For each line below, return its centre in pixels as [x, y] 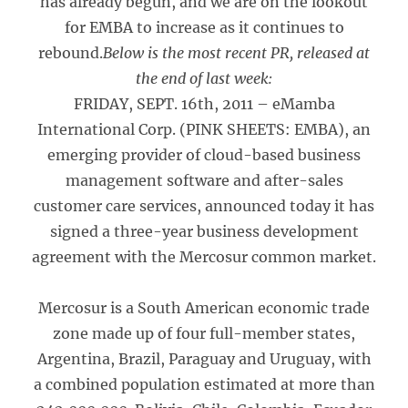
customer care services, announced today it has [204, 206]
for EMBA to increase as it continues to [204, 27]
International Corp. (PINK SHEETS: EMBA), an [204, 129]
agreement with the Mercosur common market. [204, 257]
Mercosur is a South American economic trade [204, 308]
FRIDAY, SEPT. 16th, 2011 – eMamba [204, 104]
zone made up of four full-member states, [204, 333]
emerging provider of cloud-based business [204, 155]
